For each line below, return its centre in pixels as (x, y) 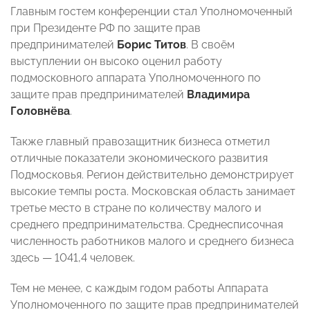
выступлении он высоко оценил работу (116, 62)
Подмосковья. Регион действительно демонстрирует (152, 175)
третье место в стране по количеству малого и (136, 208)
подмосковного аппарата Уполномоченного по (136, 78)
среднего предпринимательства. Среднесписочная (147, 225)
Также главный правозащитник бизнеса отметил (140, 142)
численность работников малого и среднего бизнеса (152, 241)
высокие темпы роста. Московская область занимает (153, 192)
